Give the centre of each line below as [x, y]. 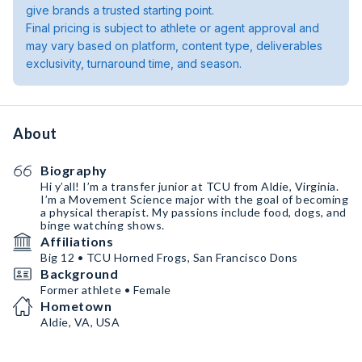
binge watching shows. [103, 225]
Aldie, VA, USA [80, 322]
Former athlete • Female [106, 290]
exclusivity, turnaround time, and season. [134, 63]
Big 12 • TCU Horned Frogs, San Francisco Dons [169, 257]
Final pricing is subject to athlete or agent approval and [173, 28]
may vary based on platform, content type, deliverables [174, 46]
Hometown [76, 306]
